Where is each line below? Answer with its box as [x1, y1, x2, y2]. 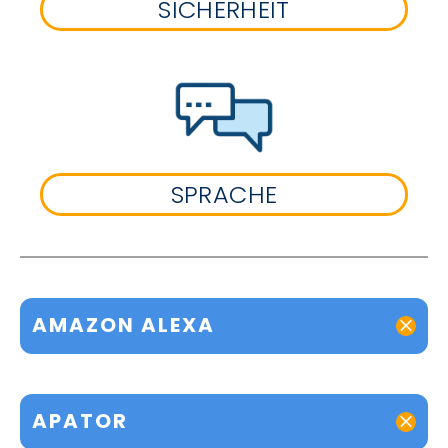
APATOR [32, 407, 128, 436]
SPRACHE [170, 177, 278, 211]
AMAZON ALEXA [32, 311, 215, 340]
